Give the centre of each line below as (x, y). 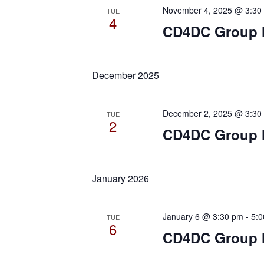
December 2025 (126, 75)
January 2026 (121, 179)
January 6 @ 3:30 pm (203, 217)
